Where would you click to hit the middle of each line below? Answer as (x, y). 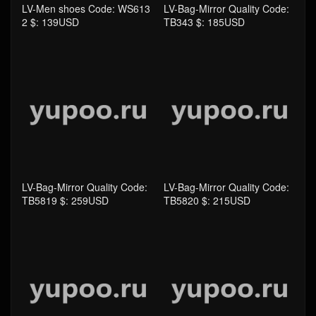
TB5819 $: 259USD (65, 201)
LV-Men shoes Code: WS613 (86, 9)
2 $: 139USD (50, 22)
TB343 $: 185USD (204, 22)
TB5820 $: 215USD (207, 201)
